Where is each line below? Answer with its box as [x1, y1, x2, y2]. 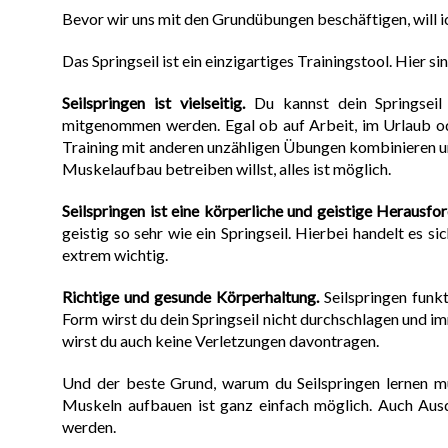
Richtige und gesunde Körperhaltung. [62, 287, 320, 307]
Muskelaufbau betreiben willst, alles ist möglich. [62, 159, 392, 179]
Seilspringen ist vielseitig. [62, 93, 246, 113]
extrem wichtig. [62, 245, 169, 265]
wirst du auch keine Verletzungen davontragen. [62, 331, 380, 351]
